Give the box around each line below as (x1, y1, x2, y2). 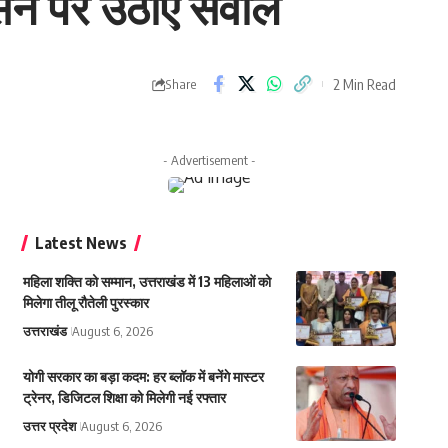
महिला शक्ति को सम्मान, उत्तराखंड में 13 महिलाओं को (22, 273, 271, 291)
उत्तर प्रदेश (22, 418, 76, 435)
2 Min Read (333, 74, 396, 93)
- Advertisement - (162, 152, 256, 169)
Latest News (34, 233, 127, 254)
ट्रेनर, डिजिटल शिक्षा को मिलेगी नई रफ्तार (22, 389, 226, 407)
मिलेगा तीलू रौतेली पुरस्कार (22, 294, 149, 312)
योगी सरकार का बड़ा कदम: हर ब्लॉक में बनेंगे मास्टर (22, 368, 264, 386)
